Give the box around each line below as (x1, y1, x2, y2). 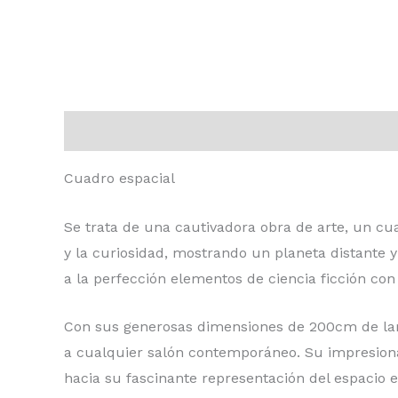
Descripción (64, 123, 147, 140)
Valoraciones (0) (165, 123, 280, 140)
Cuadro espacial (64, 170, 175, 187)
